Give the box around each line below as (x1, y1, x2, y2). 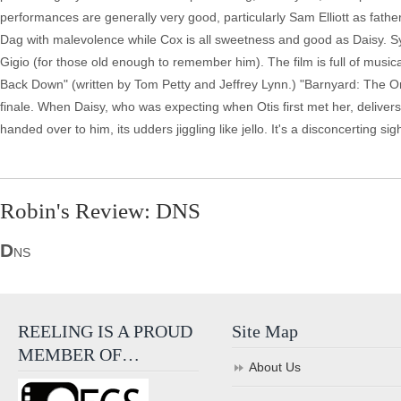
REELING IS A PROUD (18, 321, 192, 341)
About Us (249, 360, 302, 374)
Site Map (232, 321, 299, 341)
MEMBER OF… (18, 345, 140, 364)
